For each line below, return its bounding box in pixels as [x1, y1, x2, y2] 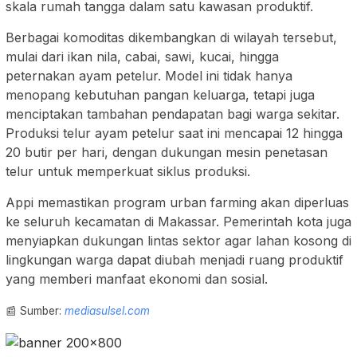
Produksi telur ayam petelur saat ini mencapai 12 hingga [6, 125, 343, 142]
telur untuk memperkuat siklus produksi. [6, 163, 250, 180]
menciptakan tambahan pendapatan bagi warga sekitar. [6, 106, 339, 123]
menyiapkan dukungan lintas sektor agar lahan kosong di [6, 233, 351, 249]
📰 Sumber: [6, 304, 65, 318]
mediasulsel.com [65, 304, 150, 318]
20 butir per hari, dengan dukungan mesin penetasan [6, 144, 328, 161]
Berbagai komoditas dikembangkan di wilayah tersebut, [6, 29, 337, 46]
